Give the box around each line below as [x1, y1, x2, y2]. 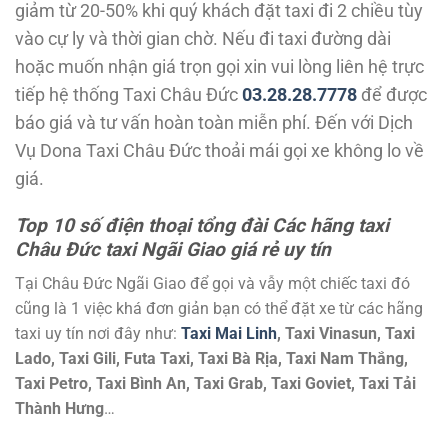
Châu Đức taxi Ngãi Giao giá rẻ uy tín [15, 237, 331, 261]
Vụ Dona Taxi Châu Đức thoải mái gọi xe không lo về [15, 140, 424, 161]
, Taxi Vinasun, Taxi [277, 324, 415, 344]
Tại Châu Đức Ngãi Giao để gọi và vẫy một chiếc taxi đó [15, 274, 410, 294]
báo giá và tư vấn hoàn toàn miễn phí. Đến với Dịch [15, 112, 413, 133]
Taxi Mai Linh [181, 324, 277, 344]
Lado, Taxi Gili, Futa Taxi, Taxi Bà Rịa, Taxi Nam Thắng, [15, 349, 408, 369]
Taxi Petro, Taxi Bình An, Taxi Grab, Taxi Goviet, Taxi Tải [15, 374, 416, 394]
